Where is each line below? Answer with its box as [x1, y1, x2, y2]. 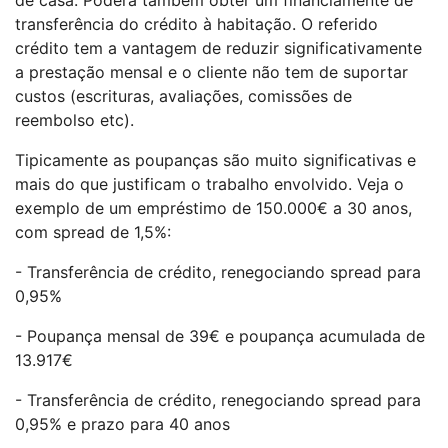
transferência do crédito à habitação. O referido [15, 13, 378, 34]
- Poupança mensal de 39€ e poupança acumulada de [15, 325, 425, 346]
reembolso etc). [15, 109, 134, 130]
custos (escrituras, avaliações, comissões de [15, 85, 352, 106]
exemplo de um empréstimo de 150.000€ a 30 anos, [15, 197, 412, 218]
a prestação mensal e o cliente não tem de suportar [15, 61, 408, 82]
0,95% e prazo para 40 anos [15, 413, 230, 434]
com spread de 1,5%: [15, 221, 171, 242]
